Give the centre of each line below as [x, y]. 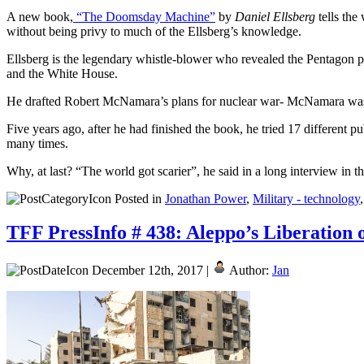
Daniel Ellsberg [275, 16]
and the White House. [62, 73]
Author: [249, 271]
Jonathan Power [206, 198]
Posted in [138, 198]
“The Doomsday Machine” [144, 16]
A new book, [40, 16]
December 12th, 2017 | [150, 271]
